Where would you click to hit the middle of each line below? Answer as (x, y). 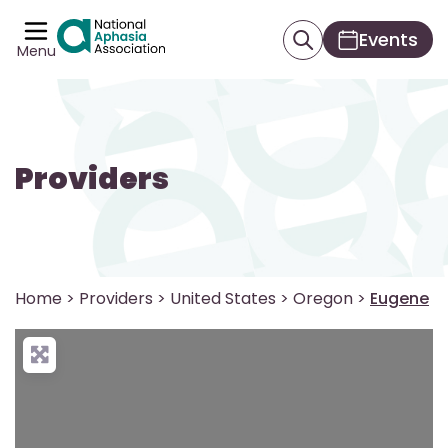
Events (388, 39)
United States (223, 298)
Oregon (323, 298)
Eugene (399, 298)
